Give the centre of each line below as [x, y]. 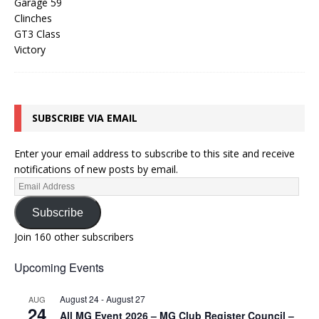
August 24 [79, 299]
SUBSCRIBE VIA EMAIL [85, 118]
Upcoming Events [59, 268]
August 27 [126, 299]
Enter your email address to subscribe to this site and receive [155, 154]
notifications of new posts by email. [96, 169]
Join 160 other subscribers [74, 237]
